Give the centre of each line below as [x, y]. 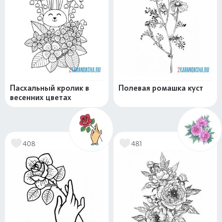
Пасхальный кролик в [50, 88]
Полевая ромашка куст [161, 88]
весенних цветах [41, 98]
